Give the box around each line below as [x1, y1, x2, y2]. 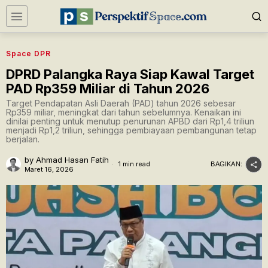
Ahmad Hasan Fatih [36, 155, 109, 165]
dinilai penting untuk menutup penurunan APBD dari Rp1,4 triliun [6, 116, 254, 126]
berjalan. [6, 134, 39, 144]
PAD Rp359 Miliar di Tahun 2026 [6, 81, 209, 96]
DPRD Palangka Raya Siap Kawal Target [6, 66, 254, 82]
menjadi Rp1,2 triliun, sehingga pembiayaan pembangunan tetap [6, 125, 257, 135]
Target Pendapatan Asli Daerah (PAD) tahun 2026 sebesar [6, 98, 236, 108]
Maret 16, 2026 [25, 165, 74, 173]
